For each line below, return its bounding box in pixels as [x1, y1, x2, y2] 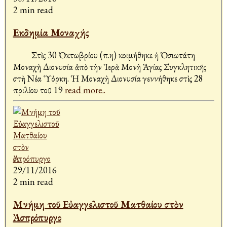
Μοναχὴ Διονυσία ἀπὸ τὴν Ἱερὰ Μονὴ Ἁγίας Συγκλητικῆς [13, 61, 206, 73]
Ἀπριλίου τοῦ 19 [13, 84, 65, 96]
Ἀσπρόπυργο [13, 211, 61, 224]
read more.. [64, 84, 105, 96]
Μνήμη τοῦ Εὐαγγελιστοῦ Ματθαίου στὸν [13, 198, 183, 211]
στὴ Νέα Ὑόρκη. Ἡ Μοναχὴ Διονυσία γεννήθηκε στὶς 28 [13, 72, 203, 85]
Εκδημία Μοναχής [13, 26, 89, 40]
